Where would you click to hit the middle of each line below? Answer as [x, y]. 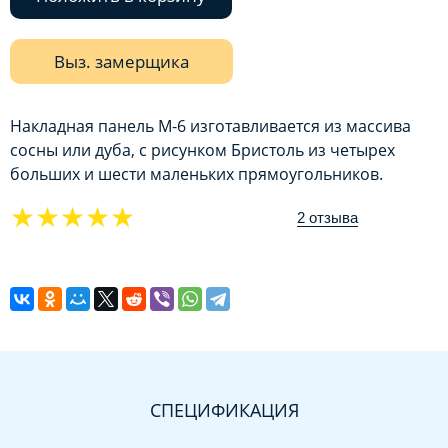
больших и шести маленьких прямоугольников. [196, 173]
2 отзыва [327, 218]
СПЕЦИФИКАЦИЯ [224, 410]
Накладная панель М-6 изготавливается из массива [210, 125]
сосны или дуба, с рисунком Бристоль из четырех [202, 149]
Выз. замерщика [121, 61]
